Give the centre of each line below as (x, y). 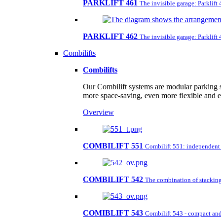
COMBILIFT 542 (113, 179)
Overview (98, 112)
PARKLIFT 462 (110, 36)
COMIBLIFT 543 (113, 213)
